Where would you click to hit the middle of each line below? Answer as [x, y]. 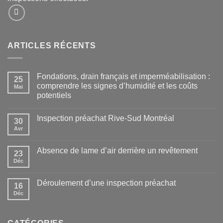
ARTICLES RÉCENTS [52, 46]
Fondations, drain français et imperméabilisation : [123, 76]
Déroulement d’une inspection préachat [106, 183]
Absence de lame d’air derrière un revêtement [117, 150]
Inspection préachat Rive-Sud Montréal [106, 118]
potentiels [54, 95]
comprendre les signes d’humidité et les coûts [117, 86]
